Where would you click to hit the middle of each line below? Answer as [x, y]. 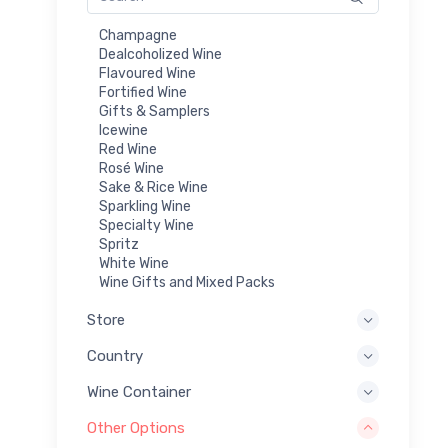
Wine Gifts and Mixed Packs [187, 282]
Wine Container [139, 392]
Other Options [136, 428]
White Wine [134, 263]
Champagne [138, 35]
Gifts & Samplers [154, 111]
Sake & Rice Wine [153, 187]
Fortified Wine [143, 92]
